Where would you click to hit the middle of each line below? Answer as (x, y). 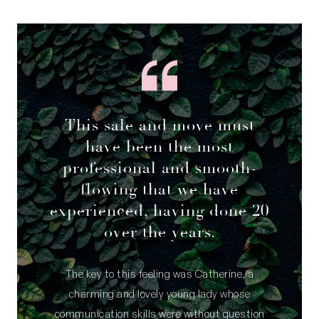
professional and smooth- (159, 168)
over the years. (159, 232)
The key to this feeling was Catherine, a (159, 273)
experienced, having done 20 (159, 210)
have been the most (159, 146)
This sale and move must (159, 125)
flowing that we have (159, 189)
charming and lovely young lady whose (159, 293)
